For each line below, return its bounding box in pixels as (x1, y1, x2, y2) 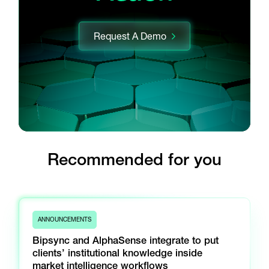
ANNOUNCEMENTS (38, 216, 92, 224)
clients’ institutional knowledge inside (32, 247, 203, 259)
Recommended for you (47, 148, 222, 169)
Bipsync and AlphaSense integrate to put (32, 234, 219, 247)
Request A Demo (93, 30, 166, 43)
